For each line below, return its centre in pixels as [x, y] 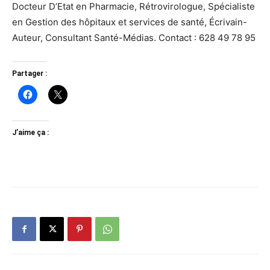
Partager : [30, 74]
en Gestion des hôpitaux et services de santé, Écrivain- [130, 22]
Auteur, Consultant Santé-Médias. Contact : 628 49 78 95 [134, 38]
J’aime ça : [30, 133]
